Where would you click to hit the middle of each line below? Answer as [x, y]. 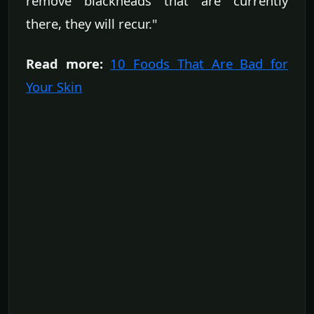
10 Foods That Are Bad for [199, 64]
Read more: [64, 64]
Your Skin [54, 87]
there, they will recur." [92, 24]
